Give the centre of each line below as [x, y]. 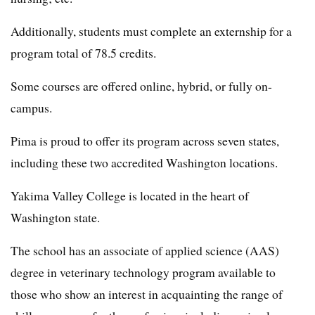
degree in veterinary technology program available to [143, 272]
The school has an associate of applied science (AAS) [145, 251]
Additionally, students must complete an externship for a [151, 31]
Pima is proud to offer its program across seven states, [145, 141]
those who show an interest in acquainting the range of [147, 294]
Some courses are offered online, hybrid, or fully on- [141, 86]
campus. [31, 108]
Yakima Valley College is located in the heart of [130, 196]
